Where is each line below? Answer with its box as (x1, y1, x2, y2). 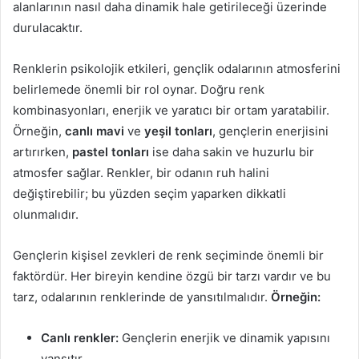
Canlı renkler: (41, 330, 119, 345)
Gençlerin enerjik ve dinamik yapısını (119, 330, 330, 345)
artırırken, (13, 144, 72, 159)
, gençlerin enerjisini (212, 123, 329, 139)
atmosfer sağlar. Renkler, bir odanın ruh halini (13, 165, 269, 180)
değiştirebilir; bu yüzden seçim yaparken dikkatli (13, 186, 286, 201)
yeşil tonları (144, 123, 212, 139)
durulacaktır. (13, 20, 83, 35)
